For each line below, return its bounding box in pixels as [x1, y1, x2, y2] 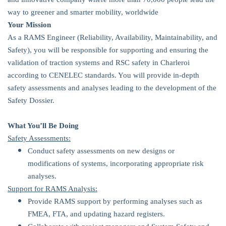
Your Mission [8, 21, 51, 29]
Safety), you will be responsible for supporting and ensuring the [8, 46, 208, 54]
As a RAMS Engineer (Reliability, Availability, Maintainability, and [8, 33, 217, 41]
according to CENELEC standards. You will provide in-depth [8, 71, 199, 79]
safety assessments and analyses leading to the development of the [8, 84, 216, 92]
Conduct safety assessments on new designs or [28, 147, 175, 155]
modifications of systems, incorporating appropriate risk [28, 159, 204, 167]
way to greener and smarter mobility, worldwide [8, 8, 160, 16]
